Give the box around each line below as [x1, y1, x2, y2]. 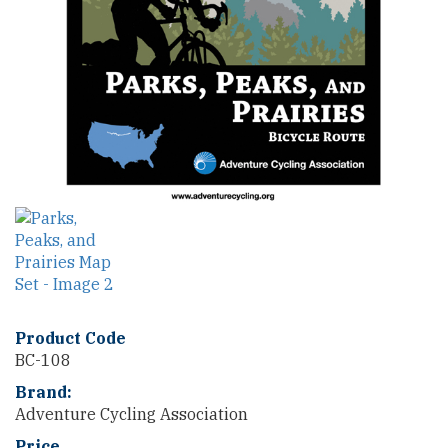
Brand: [15, 382, 72, 402]
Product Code [15, 328, 126, 348]
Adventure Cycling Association [15, 404, 248, 424]
